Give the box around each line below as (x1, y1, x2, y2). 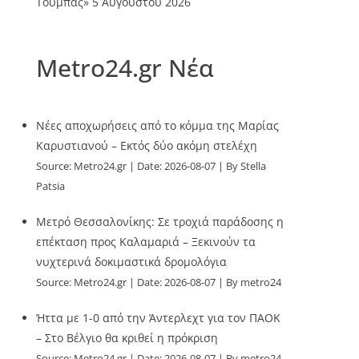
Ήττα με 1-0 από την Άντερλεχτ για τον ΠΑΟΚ (36, 310, 281, 325)
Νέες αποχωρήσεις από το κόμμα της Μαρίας (36, 118, 280, 133)
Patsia (36, 179, 66, 193)
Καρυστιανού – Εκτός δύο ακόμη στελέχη (36, 138, 258, 153)
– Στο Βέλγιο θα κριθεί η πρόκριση (36, 330, 219, 345)
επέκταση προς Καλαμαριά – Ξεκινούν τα (36, 234, 256, 249)
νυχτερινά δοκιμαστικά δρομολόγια (36, 254, 228, 269)
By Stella (226, 159, 267, 173)
